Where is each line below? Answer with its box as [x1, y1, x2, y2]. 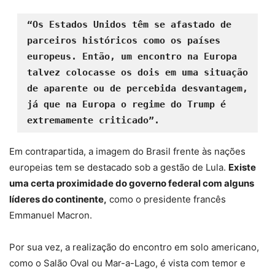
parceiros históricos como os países [26, 35, 220, 47]
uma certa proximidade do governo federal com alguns [9, 177, 254, 190]
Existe [228, 161, 256, 174]
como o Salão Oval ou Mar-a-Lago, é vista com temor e [9, 257, 246, 269]
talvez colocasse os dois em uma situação [26, 67, 248, 79]
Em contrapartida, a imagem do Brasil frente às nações [9, 145, 246, 158]
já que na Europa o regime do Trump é [26, 99, 226, 110]
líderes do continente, [9, 193, 107, 206]
